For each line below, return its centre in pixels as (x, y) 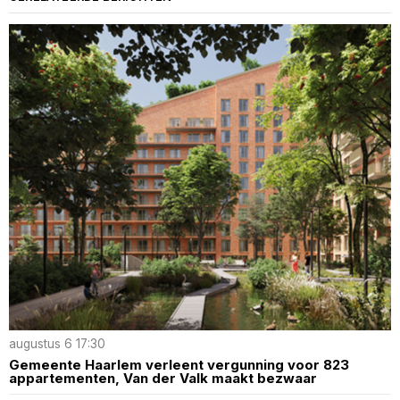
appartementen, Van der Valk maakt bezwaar (163, 378)
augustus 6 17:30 (57, 343)
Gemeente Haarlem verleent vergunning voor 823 (179, 364)
